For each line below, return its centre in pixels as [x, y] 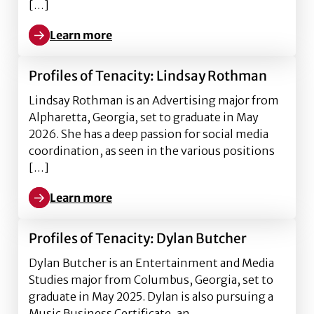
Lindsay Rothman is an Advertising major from [154, 100]
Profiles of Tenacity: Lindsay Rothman [148, 76]
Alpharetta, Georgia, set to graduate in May [144, 117]
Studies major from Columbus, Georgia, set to [151, 280]
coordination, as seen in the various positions [152, 151]
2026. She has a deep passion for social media [149, 134]
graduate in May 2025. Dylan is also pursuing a [151, 296]
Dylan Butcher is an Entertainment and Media [151, 263]
